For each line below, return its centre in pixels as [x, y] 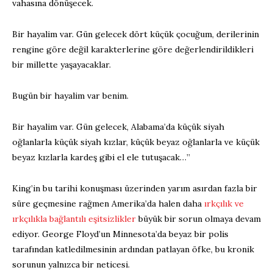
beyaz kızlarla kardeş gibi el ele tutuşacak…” [101, 157]
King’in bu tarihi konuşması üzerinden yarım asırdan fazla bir [135, 188]
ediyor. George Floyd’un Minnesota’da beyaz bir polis [120, 234]
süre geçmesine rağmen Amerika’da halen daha [108, 203]
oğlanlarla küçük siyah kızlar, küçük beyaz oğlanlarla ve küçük [136, 142]
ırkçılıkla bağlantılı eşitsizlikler [74, 218]
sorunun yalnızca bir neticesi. [71, 264]
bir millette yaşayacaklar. [62, 64]
